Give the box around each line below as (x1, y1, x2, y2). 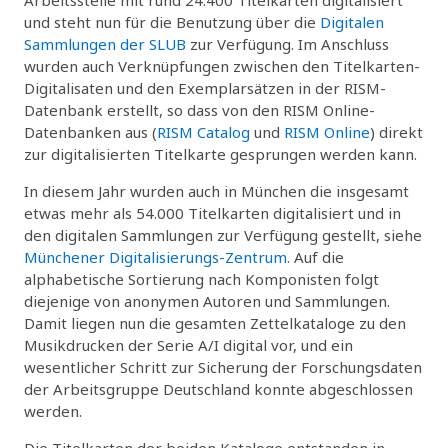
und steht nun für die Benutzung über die (24, 11, 320, 32)
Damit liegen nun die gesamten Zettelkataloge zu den (24, 312, 406, 333)
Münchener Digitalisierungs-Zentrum (24, 246, 287, 267)
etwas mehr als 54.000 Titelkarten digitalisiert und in (24, 202, 401, 223)
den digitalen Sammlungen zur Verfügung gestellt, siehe (24, 224, 422, 245)
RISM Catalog (157, 121, 250, 142)
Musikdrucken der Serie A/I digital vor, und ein (24, 334, 353, 355)
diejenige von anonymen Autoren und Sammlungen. (24, 290, 390, 311)
